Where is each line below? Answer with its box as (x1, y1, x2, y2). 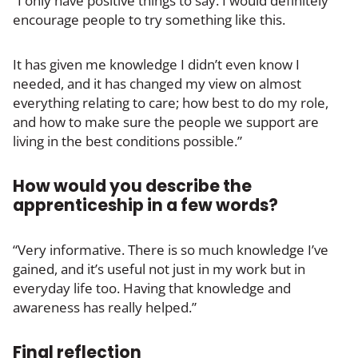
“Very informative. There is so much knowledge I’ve (13, 240, 328, 259)
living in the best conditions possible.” (13, 131, 242, 150)
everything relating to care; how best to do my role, (13, 93, 328, 112)
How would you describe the (13, 173, 252, 197)
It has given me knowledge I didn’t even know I (13, 54, 300, 74)
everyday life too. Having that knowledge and (13, 278, 291, 297)
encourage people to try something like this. (13, 10, 285, 29)
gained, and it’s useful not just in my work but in (13, 259, 305, 278)
